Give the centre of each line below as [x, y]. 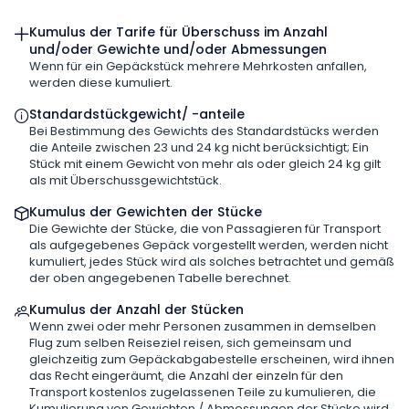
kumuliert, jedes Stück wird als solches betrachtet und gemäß [212, 262]
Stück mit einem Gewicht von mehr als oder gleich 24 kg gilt [205, 164]
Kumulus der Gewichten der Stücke [146, 212]
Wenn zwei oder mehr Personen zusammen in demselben [203, 326]
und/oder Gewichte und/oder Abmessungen [178, 49]
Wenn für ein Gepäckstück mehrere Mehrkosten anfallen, [198, 66]
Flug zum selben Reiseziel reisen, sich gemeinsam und [190, 343]
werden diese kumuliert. [101, 83]
